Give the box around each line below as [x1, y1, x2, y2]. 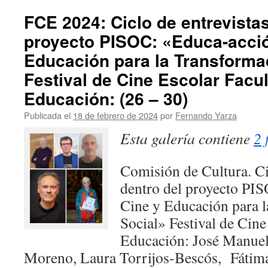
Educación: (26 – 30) [24, 86, 188, 111]
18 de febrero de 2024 [73, 109, 158, 121]
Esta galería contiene [120, 128, 254, 148]
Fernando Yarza [175, 109, 237, 121]
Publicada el [24, 109, 71, 121]
